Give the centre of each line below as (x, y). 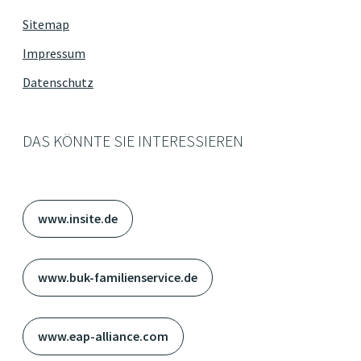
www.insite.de (78, 218)
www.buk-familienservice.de (118, 277)
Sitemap (46, 24)
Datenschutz (58, 82)
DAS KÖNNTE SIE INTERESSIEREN (133, 141)
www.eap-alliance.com (103, 336)
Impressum (54, 53)
